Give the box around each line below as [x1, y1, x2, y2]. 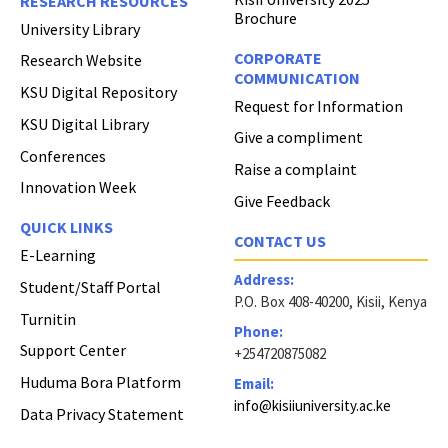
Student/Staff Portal [20, 276, 161, 297]
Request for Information [234, 95, 403, 116]
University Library [20, 18, 140, 39]
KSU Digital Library [20, 113, 149, 134]
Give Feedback [234, 190, 330, 211]
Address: [234, 270, 294, 290]
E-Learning [20, 245, 96, 266]
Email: [234, 373, 274, 393]
